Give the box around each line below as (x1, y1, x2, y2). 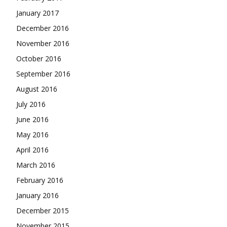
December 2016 (16, 23, 69, 33)
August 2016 (16, 84, 57, 94)
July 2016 (16, 99, 46, 109)
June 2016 (16, 114, 49, 124)
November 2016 (16, 38, 69, 48)
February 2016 (16, 175, 63, 185)
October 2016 (16, 53, 61, 63)
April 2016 (16, 144, 49, 155)
